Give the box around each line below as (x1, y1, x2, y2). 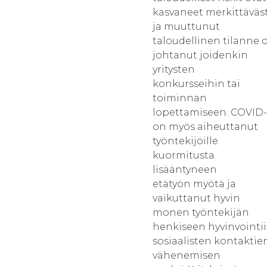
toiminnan (153, 92, 207, 104)
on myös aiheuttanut (153, 121, 258, 132)
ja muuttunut (153, 21, 220, 32)
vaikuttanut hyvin (153, 193, 240, 204)
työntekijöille (153, 135, 218, 147)
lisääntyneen (153, 164, 217, 175)
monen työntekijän (153, 207, 249, 218)
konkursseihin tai (153, 78, 240, 89)
